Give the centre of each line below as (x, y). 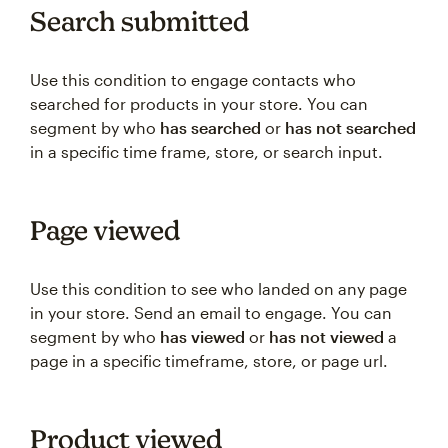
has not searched (350, 127)
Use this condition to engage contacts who (193, 79)
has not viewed (326, 336)
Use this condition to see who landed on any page (218, 288)
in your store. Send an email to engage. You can (211, 312)
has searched (210, 127)
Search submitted (139, 21)
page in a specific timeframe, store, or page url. (209, 360)
